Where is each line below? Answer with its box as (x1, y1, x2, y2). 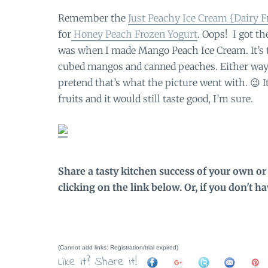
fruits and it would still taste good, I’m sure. (58, 93, 255, 105)
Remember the (58, 12, 128, 25)
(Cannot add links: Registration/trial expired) (58, 244, 178, 251)
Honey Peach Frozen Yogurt (71, 28, 197, 41)
